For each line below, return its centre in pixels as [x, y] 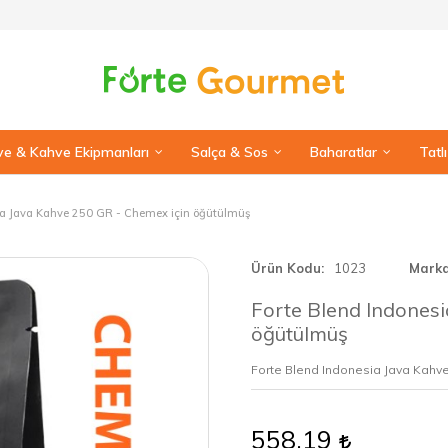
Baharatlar [343, 152]
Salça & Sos [229, 152]
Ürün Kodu [286, 268]
